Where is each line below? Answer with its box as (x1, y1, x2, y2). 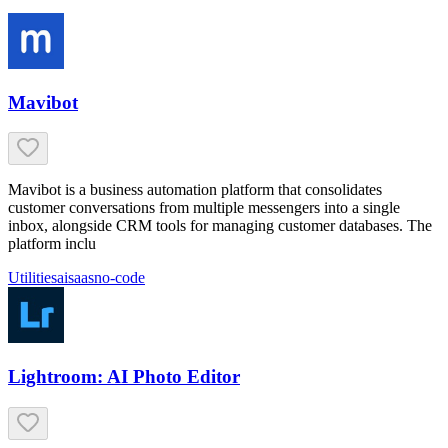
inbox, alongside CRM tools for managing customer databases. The (8, 217, 432, 235)
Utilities (8, 269, 57, 287)
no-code (94, 269, 145, 287)
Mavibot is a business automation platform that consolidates (8, 181, 382, 199)
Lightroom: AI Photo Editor (8, 366, 240, 388)
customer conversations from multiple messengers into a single (8, 199, 400, 217)
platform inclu (8, 235, 96, 253)
